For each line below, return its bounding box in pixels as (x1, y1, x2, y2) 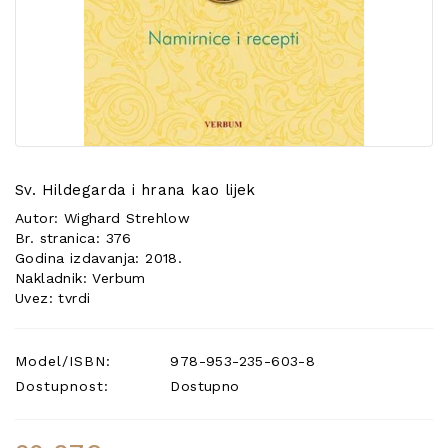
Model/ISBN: (15, 353, 111, 369)
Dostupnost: (15, 378, 109, 394)
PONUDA (25, 26, 85, 42)
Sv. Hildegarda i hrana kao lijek (15, 181, 256, 199)
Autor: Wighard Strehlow (15, 210, 191, 226)
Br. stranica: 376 (15, 230, 132, 246)
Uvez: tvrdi (15, 290, 91, 306)
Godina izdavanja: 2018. (15, 250, 183, 266)
